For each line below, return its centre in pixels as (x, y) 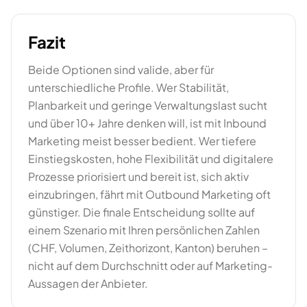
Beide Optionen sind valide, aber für (121, 70)
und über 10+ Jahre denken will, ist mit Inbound (147, 123)
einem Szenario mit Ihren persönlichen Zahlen (144, 230)
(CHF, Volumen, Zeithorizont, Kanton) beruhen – (148, 248)
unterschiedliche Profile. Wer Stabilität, (128, 87)
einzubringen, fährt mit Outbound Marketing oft (149, 194)
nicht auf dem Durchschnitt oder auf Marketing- (150, 266)
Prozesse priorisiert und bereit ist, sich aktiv (138, 176)
